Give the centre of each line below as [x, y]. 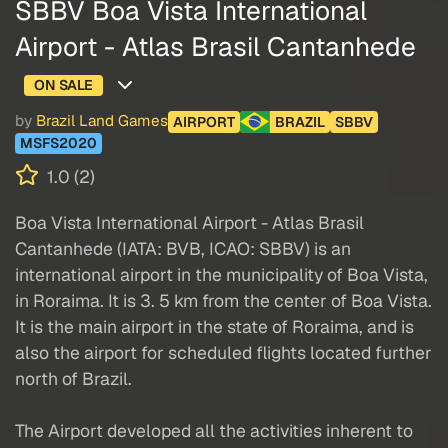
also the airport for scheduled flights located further [223, 352]
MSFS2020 [58, 143]
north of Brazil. [73, 378]
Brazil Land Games [102, 121]
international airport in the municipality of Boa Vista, [221, 274]
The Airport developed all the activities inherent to [214, 430]
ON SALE [63, 84]
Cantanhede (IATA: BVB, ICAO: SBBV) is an [183, 248]
